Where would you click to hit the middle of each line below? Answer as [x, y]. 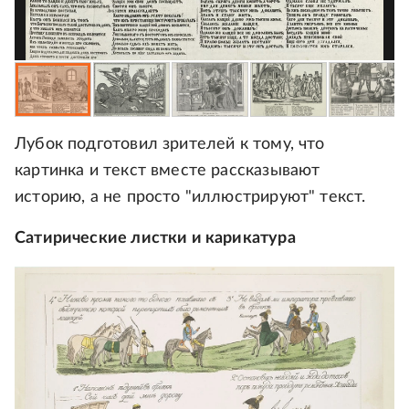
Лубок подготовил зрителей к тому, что [170, 144]
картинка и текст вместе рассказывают [168, 170]
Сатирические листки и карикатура [155, 238]
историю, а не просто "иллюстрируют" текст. [190, 197]
